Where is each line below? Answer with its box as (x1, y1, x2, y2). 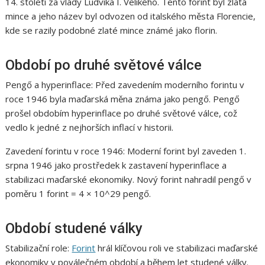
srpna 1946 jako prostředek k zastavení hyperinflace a (5, 159, 227, 172)
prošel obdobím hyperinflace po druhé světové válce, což (5, 107, 238, 119)
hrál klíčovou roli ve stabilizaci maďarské (95, 242, 258, 254)
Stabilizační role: (5, 242, 72, 254)
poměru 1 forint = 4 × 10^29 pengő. (5, 188, 151, 200)
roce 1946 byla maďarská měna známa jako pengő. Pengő (5, 93, 240, 105)
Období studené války (5, 220, 143, 237)
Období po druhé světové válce (5, 57, 202, 74)
